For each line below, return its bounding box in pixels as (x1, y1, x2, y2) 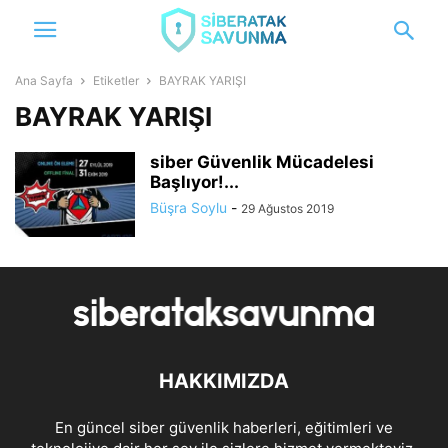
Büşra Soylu (150, 199, 227, 216)
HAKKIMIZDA (159, 369, 289, 393)
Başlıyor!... (150, 172, 239, 192)
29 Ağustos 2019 (241, 201, 334, 216)
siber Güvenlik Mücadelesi (150, 152, 374, 172)
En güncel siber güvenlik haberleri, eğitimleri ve (55, 418, 393, 437)
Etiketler (93, 73, 139, 88)
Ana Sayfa (15, 73, 73, 88)
